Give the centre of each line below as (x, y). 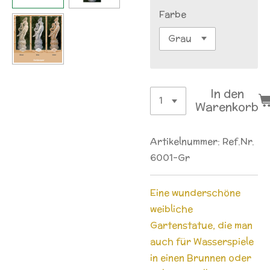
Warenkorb (227, 107)
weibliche (171, 209)
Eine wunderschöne (195, 192)
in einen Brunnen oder (201, 257)
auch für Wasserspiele (202, 241)
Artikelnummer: (185, 141)
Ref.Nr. (238, 141)
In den (227, 94)
